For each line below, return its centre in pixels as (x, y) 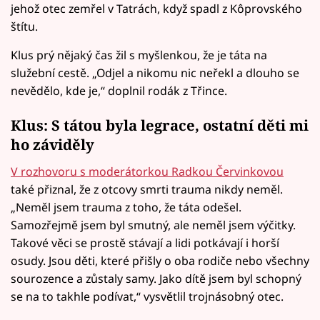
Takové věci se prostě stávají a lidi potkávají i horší (145, 242)
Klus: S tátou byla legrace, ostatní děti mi (160, 125)
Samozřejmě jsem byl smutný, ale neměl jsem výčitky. (153, 225)
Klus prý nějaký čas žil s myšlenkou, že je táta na (139, 55)
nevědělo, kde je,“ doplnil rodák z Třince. (119, 90)
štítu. (24, 26)
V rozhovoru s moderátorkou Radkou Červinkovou (147, 171)
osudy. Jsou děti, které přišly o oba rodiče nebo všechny (160, 260)
